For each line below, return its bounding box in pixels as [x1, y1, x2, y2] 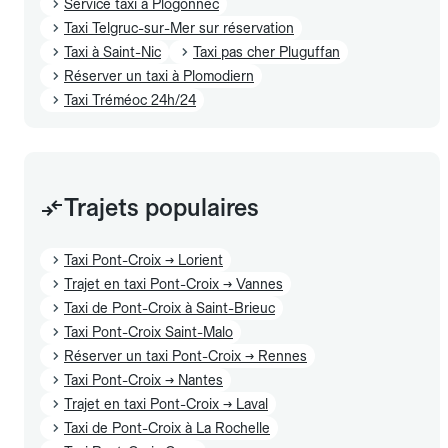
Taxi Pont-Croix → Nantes [64, 371, 223, 388]
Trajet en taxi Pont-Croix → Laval [64, 395, 268, 412]
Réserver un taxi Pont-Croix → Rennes [64, 347, 307, 364]
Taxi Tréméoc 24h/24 [64, 91, 196, 108]
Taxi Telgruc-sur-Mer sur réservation [64, 19, 294, 36]
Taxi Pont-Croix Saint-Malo [64, 323, 233, 340]
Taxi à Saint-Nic [64, 43, 161, 60]
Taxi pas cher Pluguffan [193, 43, 340, 60]
